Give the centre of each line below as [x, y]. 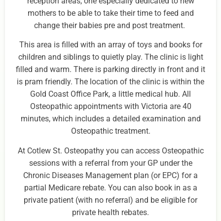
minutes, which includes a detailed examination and [110, 119]
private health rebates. [110, 212]
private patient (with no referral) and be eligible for [110, 200]
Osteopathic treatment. [110, 131]
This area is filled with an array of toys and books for [110, 45]
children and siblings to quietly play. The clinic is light [110, 57]
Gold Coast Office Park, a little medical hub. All [110, 94]
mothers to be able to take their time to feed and [110, 13]
